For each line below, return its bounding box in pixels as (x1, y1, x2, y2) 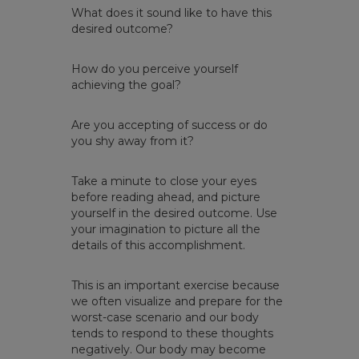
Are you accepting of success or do (71, 118, 268, 133)
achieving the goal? (71, 78, 184, 93)
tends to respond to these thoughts (71, 326, 273, 341)
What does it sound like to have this (71, 6, 272, 21)
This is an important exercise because (71, 278, 280, 293)
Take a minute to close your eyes (71, 174, 256, 189)
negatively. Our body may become (71, 342, 266, 357)
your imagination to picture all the (71, 222, 260, 237)
